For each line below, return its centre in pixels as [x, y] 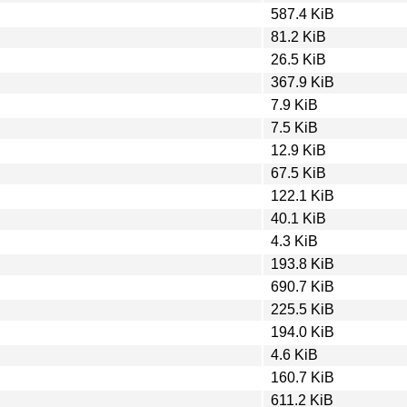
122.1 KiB [303, 195]
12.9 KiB [298, 150]
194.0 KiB [303, 332]
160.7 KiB [303, 377]
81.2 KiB [298, 36]
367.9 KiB [303, 82]
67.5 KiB [298, 173]
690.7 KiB [303, 286]
